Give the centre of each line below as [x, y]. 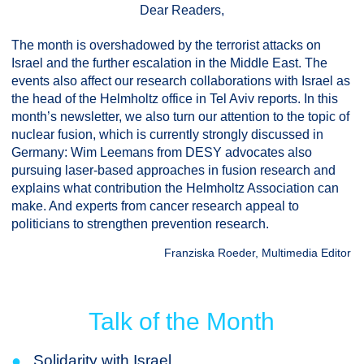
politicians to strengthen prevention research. [140, 224]
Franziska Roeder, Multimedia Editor [258, 253]
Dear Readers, [182, 10]
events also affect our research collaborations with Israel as [181, 81]
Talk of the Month [182, 321]
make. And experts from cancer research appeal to [155, 206]
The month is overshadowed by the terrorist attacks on [166, 45]
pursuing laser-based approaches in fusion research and [173, 170]
